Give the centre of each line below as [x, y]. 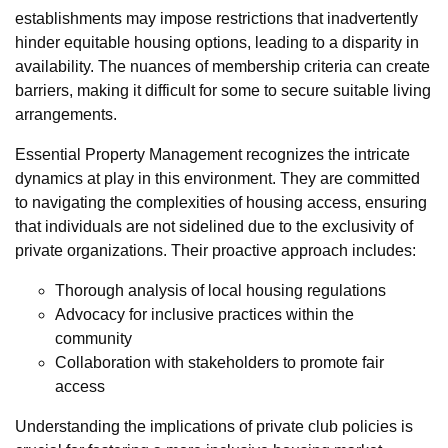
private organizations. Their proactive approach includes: [215, 250]
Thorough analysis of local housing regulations [220, 290]
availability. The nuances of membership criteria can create [222, 66]
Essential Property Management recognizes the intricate [212, 154]
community [93, 338]
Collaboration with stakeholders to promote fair [219, 362]
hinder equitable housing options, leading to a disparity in [217, 42]
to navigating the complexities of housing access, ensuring [221, 202]
